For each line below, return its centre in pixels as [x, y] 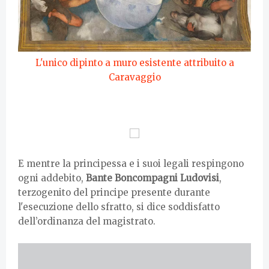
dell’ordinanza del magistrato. [88, 222]
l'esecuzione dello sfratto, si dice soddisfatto [119, 207]
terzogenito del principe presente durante [114, 193]
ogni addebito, [52, 178]
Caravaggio [134, 77]
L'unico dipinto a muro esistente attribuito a [134, 63]
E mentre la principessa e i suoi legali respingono [131, 164]
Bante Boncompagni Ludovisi [153, 178]
